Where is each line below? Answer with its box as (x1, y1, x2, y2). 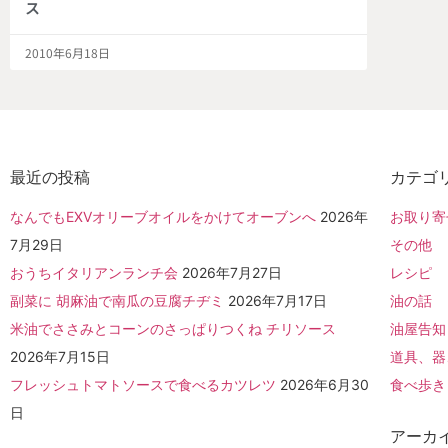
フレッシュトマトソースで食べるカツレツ (10, 376, 276, 394)
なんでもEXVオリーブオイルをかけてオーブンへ (10, 208, 316, 226)
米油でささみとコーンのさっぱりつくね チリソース (10, 320, 336, 338)
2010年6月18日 (25, 44, 110, 62)
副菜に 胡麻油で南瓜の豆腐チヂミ (10, 292, 224, 310)
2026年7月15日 (10, 348, 110, 366)
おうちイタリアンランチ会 (10, 264, 178, 282)
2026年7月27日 (182, 264, 282, 282)
